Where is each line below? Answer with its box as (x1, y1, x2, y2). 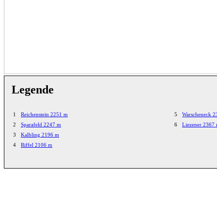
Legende (12, 83, 54, 96)
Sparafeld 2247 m (21, 121, 61, 127)
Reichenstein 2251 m (21, 111, 68, 117)
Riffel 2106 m (21, 141, 52, 148)
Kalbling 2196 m (21, 131, 59, 138)
